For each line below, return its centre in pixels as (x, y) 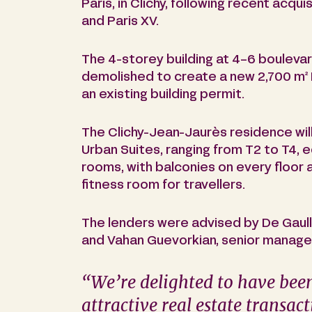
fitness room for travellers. (163, 186)
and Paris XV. (120, 22)
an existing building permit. (163, 95)
